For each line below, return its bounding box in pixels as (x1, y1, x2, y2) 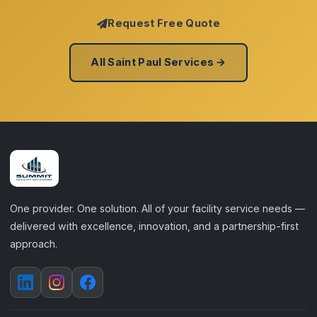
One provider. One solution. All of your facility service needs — (10, 202, 305, 214)
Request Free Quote (108, 17, 220, 30)
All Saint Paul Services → (91, 56, 226, 69)
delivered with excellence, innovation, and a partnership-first (10, 220, 299, 232)
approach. (10, 238, 57, 250)
